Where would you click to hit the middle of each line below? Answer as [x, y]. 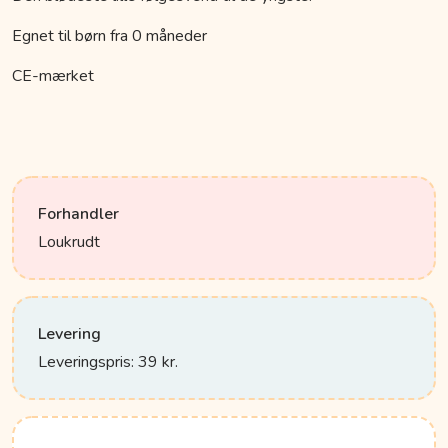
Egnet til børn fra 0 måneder [109, 36]
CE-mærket [53, 76]
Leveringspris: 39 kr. [108, 362]
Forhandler [78, 214]
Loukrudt [69, 242]
